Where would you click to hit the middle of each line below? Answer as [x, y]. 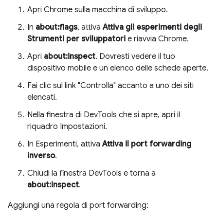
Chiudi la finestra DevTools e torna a [91, 173]
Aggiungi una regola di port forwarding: [78, 205]
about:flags [56, 27]
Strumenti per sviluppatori [76, 39]
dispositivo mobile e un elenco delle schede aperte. [118, 68]
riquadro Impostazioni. [67, 126]
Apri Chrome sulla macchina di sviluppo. [98, 9]
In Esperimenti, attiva [65, 144]
